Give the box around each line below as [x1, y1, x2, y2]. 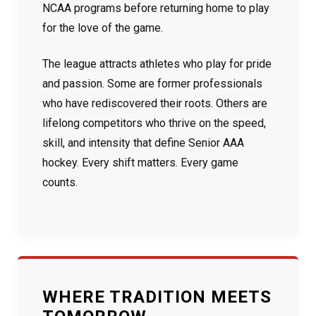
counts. [42, 176, 78, 189]
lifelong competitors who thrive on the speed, [42, 116, 266, 130]
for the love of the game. [42, 21, 163, 35]
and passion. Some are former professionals [42, 77, 262, 90]
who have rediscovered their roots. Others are [42, 97, 267, 110]
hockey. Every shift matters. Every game [42, 156, 238, 169]
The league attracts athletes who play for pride [42, 57, 272, 71]
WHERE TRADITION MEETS [42, 287, 272, 307]
